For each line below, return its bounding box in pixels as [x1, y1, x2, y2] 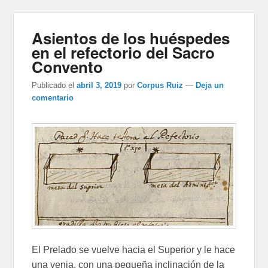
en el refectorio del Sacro [32, 41, 215, 63]
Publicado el [32, 80, 75, 90]
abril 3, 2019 [77, 80, 122, 90]
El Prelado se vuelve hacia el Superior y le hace [32, 244, 236, 255]
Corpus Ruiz [137, 80, 184, 90]
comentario [32, 93, 74, 102]
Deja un [196, 80, 224, 90]
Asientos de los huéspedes [32, 26, 230, 49]
